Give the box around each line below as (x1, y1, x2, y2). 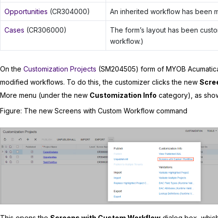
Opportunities (4, 7, 48, 16)
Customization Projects (23, 64, 96, 73)
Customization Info (90, 91, 157, 99)
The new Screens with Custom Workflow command (24, 107, 187, 115)
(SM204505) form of (96, 64, 166, 73)
